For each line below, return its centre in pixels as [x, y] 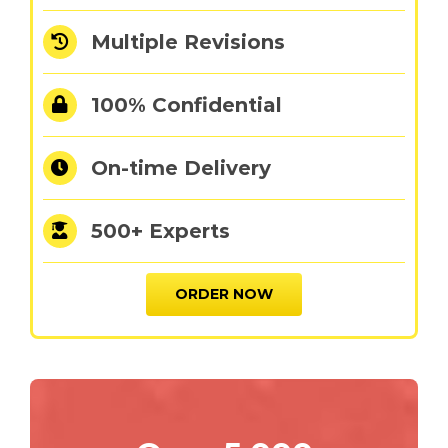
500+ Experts [160, 230]
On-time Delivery [180, 167]
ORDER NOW [224, 293]
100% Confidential [186, 104]
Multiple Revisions [187, 41]
